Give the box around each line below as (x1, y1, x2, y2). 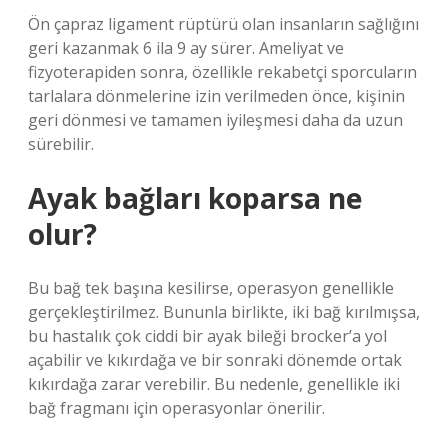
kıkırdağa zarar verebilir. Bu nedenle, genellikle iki (28, 373, 400, 395)
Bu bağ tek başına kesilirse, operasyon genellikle (28, 277, 394, 299)
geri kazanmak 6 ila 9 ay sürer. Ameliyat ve (28, 37, 344, 59)
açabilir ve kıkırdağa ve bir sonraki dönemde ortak (28, 349, 402, 371)
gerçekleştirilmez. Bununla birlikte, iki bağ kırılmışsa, (28, 301, 420, 323)
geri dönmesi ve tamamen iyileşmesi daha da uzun (28, 109, 403, 131)
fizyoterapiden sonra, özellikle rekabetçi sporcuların (28, 61, 417, 83)
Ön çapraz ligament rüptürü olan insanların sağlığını (28, 13, 419, 35)
